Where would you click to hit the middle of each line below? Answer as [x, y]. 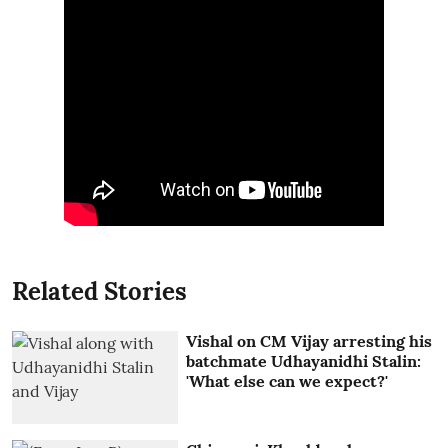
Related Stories [99, 291]
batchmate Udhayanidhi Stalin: [304, 360]
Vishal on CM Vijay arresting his [309, 340]
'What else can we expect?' [287, 380]
